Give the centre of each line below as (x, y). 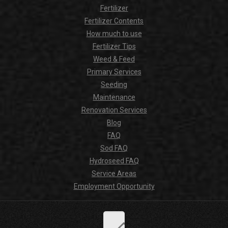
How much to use (114, 34)
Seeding (114, 85)
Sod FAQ (114, 148)
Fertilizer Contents (114, 21)
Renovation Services (114, 110)
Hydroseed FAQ (114, 161)
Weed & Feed (114, 59)
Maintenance (114, 97)
